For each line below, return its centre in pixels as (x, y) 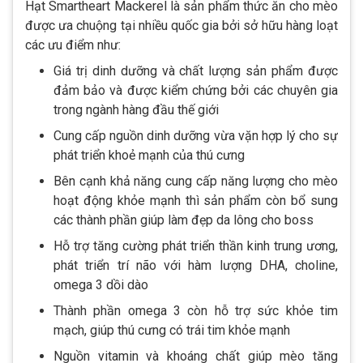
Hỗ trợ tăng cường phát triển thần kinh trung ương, (196, 246)
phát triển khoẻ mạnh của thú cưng (149, 155)
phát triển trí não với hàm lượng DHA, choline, (196, 265)
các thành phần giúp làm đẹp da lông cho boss (184, 220)
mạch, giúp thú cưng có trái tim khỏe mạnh (172, 330)
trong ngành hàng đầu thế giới (136, 109)
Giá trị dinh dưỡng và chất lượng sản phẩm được (196, 70)
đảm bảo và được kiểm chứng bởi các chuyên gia (196, 90)
